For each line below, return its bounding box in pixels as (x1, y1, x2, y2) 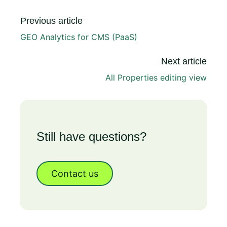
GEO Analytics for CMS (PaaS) (20, 32, 137, 43)
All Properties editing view (105, 72, 207, 83)
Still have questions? (36, 130, 146, 144)
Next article (161, 56, 207, 67)
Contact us (51, 168, 98, 179)
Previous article (20, 16, 83, 26)
